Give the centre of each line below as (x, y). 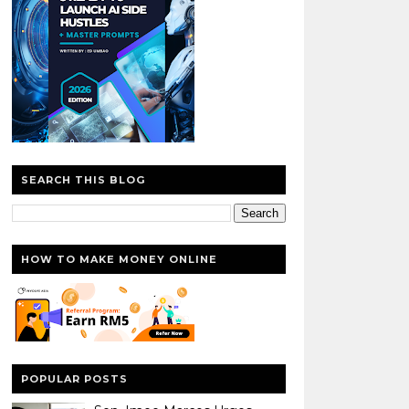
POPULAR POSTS (74, 378)
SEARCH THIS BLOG (83, 179)
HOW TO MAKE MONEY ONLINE (119, 259)
